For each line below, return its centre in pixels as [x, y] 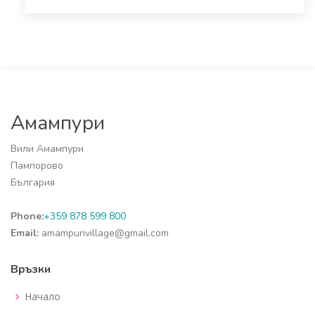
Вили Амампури [47, 149]
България [33, 182]
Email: [25, 233]
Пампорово [37, 166]
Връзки [31, 269]
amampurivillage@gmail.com [104, 233]
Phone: [27, 216]
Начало [43, 296]
